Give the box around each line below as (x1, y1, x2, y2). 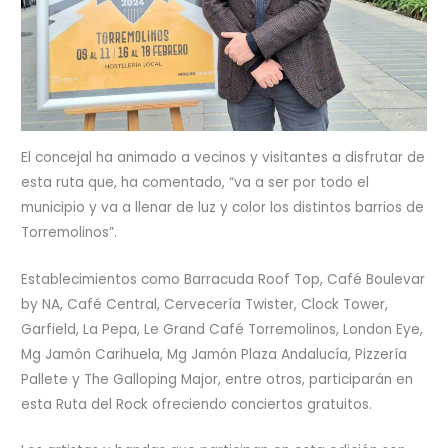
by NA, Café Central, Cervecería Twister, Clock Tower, (21, 294, 389, 314)
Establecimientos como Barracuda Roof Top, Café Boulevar (21, 269, 426, 289)
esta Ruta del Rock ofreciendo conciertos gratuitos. (21, 394, 373, 414)
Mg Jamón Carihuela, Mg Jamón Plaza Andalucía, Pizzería (21, 344, 408, 364)
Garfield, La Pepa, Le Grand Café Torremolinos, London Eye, (21, 319, 424, 339)
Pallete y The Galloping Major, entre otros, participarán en (21, 369, 414, 389)
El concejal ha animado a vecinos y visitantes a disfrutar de (21, 147, 426, 167)
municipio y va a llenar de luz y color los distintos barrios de (21, 197, 425, 217)
